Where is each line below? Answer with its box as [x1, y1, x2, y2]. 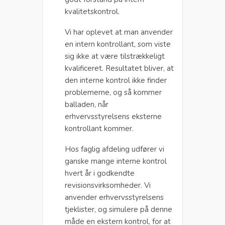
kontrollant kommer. [65, 123, 134, 134]
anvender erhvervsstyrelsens [65, 192, 164, 202]
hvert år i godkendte [65, 168, 135, 178]
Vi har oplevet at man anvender [65, 27, 173, 37]
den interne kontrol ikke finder [65, 75, 167, 85]
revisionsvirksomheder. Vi [65, 180, 151, 190]
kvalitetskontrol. [65, 6, 120, 17]
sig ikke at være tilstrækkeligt [65, 51, 165, 61]
